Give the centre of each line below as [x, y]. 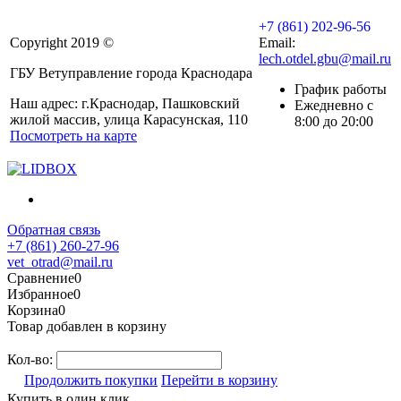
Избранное [40, 294]
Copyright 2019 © [62, 42]
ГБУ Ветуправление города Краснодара [131, 73]
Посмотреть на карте [73, 135]
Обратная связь [54, 229]
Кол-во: [32, 359]
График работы [341, 89]
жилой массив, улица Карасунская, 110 [129, 119]
